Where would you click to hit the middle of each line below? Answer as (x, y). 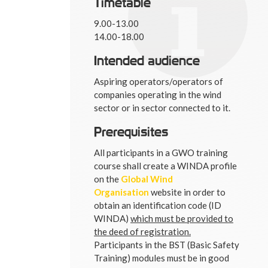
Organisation (121, 192)
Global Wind (147, 179)
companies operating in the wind (158, 94)
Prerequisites (131, 131)
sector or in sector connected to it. (162, 107)
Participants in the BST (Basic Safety (167, 244)
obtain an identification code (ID (158, 205)
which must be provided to (182, 218)
